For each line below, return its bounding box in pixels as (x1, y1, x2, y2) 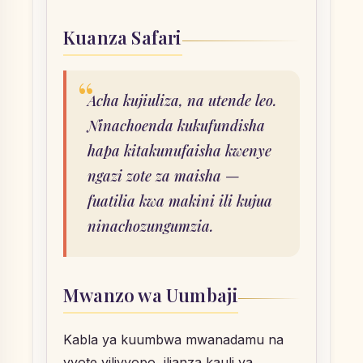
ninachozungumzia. (88, 216, 214, 236)
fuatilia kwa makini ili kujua (88, 190, 272, 211)
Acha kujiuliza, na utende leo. (88, 90, 277, 110)
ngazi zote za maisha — (88, 165, 240, 186)
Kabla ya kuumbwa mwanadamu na (63, 331, 284, 348)
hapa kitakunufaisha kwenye (88, 140, 271, 160)
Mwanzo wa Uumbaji (63, 282, 239, 307)
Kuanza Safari (63, 24, 182, 49)
